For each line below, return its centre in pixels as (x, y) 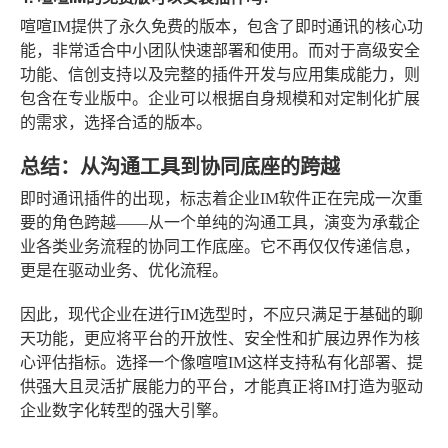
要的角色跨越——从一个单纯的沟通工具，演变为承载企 (220, 223)
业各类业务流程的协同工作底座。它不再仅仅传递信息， (220, 247)
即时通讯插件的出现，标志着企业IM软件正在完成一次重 (221, 199)
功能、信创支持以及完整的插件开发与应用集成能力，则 (220, 75)
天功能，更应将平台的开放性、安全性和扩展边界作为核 (220, 339)
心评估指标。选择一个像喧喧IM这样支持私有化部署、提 (221, 363)
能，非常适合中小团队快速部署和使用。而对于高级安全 (220, 51)
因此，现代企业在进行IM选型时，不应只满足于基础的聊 (221, 315)
